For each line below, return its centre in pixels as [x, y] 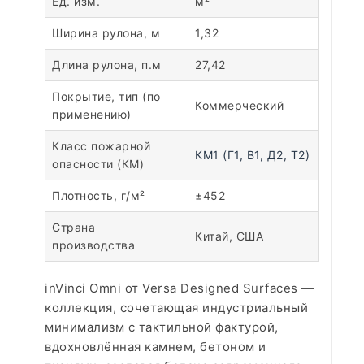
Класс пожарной [101, 146]
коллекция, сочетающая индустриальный [176, 308]
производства [93, 245]
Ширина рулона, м [106, 33]
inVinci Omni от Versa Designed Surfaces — [180, 288]
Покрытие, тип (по [106, 96]
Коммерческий [239, 105]
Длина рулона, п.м [107, 65]
